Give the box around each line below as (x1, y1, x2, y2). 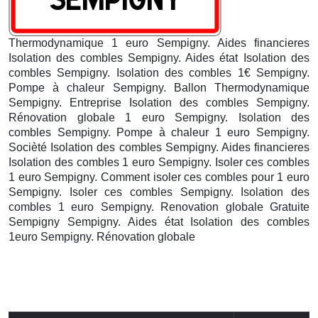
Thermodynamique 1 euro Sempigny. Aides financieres (9, 36, 309, 49)
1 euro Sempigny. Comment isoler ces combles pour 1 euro (9, 170, 309, 183)
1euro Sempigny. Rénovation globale (9, 230, 195, 243)
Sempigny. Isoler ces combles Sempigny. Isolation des (9, 185, 309, 198)
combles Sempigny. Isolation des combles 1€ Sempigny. (9, 66, 309, 79)
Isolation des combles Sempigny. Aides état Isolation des (9, 51, 309, 64)
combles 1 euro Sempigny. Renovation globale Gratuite (9, 200, 309, 213)
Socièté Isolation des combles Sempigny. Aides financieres (9, 141, 309, 153)
